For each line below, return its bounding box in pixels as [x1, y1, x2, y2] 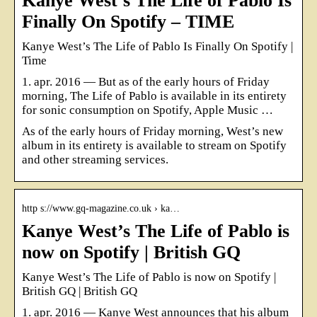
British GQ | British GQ [22, 284, 137, 298]
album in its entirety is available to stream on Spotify [22, 138, 287, 152]
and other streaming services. [22, 152, 168, 166]
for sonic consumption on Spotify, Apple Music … [22, 103, 273, 117]
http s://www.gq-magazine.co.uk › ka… [22, 202, 180, 214]
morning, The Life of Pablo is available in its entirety [22, 88, 287, 103]
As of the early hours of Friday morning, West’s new [22, 124, 283, 138]
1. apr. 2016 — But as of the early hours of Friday [22, 74, 270, 88]
